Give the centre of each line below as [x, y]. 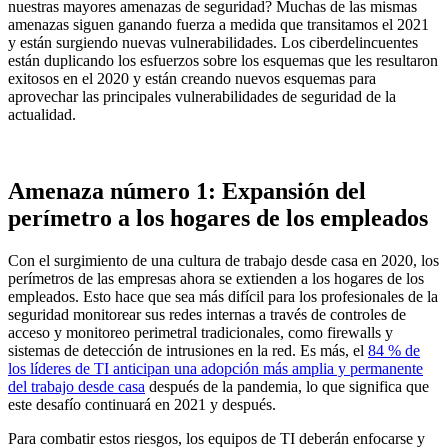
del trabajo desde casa [76, 387]
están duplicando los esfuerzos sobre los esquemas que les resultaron [223, 61]
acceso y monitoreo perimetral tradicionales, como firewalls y [200, 333]
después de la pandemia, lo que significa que [287, 387]
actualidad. [42, 115]
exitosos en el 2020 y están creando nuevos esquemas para [192, 79]
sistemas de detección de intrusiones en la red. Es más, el [188, 351]
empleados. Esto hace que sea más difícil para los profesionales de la [223, 297]
